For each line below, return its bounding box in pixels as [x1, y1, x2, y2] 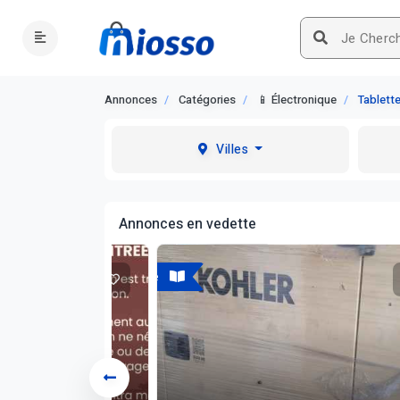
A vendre [99, 267, 159, 287]
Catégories [179, 91, 236, 108]
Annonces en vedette [119, 213, 256, 235]
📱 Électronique [257, 91, 337, 108]
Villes [216, 140, 249, 159]
